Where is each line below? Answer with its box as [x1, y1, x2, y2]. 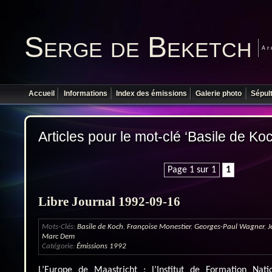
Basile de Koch [77, 222, 123, 231]
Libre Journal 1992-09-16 [38, 194, 180, 209]
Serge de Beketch [24, 31, 252, 63]
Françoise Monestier [127, 222, 191, 231]
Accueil [29, 89, 55, 98]
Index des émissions [115, 89, 187, 98]
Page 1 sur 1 [168, 165, 216, 175]
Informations [63, 89, 107, 98]
